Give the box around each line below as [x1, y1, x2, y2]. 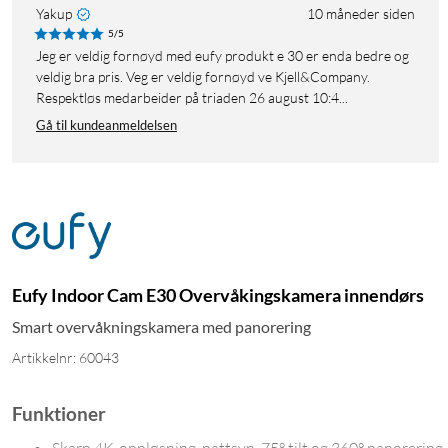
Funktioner [12, 403, 106, 426]
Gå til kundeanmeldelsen [36, 117, 177, 134]
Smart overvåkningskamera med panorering [12, 317, 311, 337]
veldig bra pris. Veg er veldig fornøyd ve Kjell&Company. [36, 68, 370, 86]
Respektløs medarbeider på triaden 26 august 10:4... [36, 89, 348, 107]
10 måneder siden [307, 5, 415, 23]
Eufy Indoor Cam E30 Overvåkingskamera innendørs [12, 284, 424, 307]
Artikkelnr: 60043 [12, 349, 119, 367]
